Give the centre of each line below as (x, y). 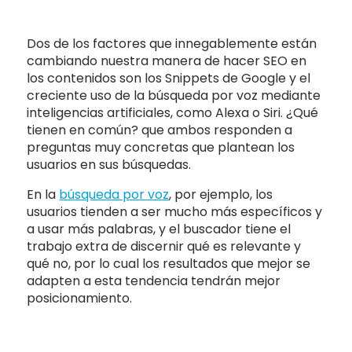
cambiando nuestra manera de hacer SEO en (167, 60)
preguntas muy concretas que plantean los (161, 147)
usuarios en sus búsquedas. (111, 164)
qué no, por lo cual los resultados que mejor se (169, 263)
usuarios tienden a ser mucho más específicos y (175, 211)
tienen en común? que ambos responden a (160, 130)
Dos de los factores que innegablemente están (172, 43)
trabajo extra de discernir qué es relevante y (164, 246)
